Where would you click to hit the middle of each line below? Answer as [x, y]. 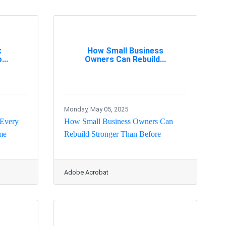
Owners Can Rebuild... [125, 59]
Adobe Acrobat [86, 173]
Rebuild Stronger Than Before [112, 134]
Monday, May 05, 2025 [96, 109]
